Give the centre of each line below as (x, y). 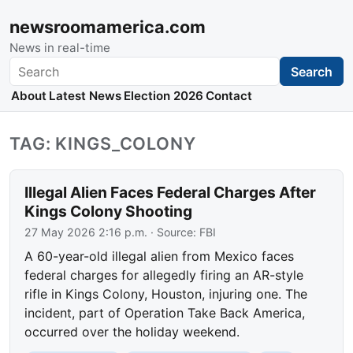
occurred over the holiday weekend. (132, 332)
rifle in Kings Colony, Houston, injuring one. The (166, 294)
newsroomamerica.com (108, 27)
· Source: (174, 232)
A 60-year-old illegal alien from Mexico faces (160, 256)
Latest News (85, 96)
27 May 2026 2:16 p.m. (86, 232)
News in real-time (60, 48)
